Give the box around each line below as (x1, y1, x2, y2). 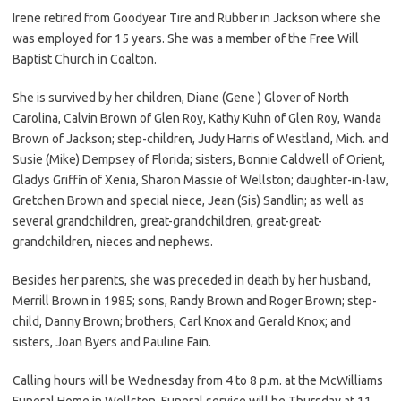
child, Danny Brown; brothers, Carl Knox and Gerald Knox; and (13, 313, 351, 328)
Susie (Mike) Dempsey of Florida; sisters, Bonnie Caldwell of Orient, (13, 151, 385, 166)
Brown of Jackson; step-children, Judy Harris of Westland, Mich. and (13, 131, 388, 146)
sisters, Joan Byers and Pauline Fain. (13, 334, 211, 349)
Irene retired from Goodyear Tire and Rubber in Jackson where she (13, 10, 380, 25)
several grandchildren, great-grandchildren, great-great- (13, 213, 322, 228)
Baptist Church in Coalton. (13, 51, 157, 66)
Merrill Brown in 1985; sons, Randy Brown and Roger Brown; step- (13, 293, 377, 308)
